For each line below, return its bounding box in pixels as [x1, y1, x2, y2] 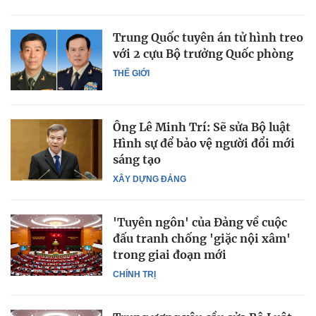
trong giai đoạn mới [113, 248, 226, 262]
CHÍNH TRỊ [113, 269, 156, 280]
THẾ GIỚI [113, 68, 150, 78]
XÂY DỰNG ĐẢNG [113, 174, 186, 185]
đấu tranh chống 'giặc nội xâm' [113, 231, 291, 246]
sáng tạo [113, 152, 161, 167]
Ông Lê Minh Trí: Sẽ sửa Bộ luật [113, 120, 291, 135]
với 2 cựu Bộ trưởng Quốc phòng [113, 46, 293, 61]
